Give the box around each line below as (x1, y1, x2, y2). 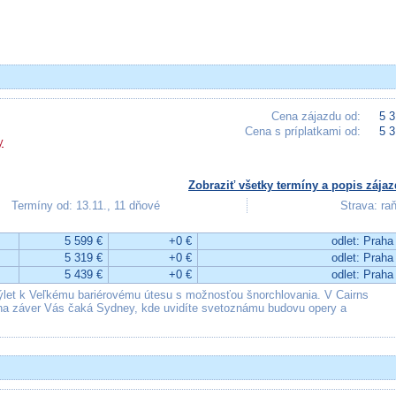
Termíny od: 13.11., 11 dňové (11, 199, 160, 212)
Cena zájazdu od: (271, 110, 361, 123)
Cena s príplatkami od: (245, 125, 361, 138)
